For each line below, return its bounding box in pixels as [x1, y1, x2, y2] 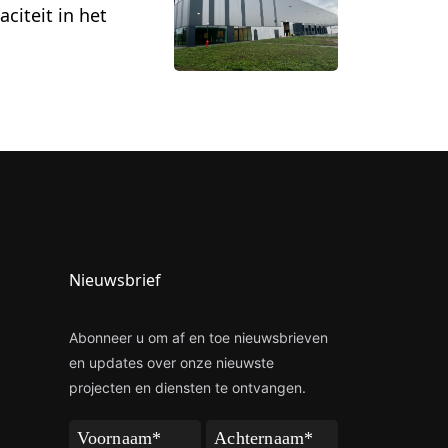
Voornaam [67, 420, 149, 441]
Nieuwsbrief [68, 268, 161, 291]
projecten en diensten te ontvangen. [68, 378, 306, 396]
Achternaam [205, 420, 303, 441]
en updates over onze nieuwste [68, 353, 274, 371]
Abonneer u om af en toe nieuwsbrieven [68, 328, 328, 346]
